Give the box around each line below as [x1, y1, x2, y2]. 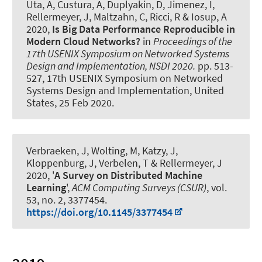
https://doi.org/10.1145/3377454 [26, 205, 173, 219]
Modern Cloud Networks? [26, 34, 140, 48]
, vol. [206, 180, 227, 194]
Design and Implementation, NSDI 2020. [26, 58, 195, 73]
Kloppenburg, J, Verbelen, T [26, 156, 149, 170]
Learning [26, 180, 66, 194]
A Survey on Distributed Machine [54, 168, 202, 182]
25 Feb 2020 [59, 95, 112, 109]
